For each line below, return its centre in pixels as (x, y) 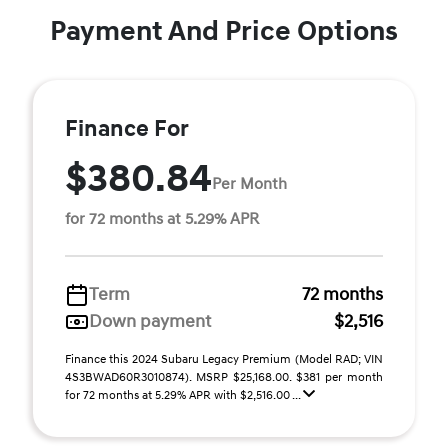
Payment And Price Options (224, 32)
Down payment (150, 322)
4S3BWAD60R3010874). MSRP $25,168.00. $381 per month (224, 378)
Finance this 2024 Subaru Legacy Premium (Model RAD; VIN (224, 360)
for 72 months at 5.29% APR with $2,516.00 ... (184, 396)
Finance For (127, 129)
